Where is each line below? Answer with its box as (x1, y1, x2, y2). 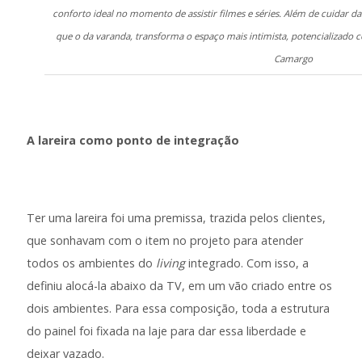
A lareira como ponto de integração (27, 133, 240, 149)
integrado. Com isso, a (185, 255, 309, 271)
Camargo (273, 52, 313, 65)
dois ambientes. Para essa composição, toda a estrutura (27, 301, 330, 317)
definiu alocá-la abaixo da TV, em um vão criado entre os (27, 278, 333, 294)
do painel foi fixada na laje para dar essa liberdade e (27, 323, 307, 339)
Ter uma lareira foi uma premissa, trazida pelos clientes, (27, 210, 326, 226)
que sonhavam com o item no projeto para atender (27, 233, 304, 249)
